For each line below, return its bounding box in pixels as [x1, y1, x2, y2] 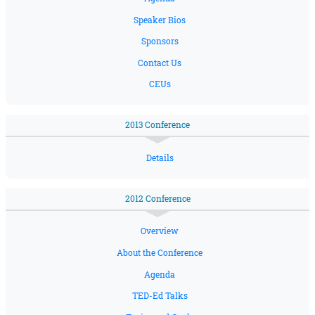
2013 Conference [125, 120, 190, 131]
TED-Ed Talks [131, 290, 188, 302]
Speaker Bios [134, 14, 186, 25]
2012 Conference [124, 193, 191, 204]
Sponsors [141, 36, 179, 47]
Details [146, 152, 174, 163]
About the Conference [117, 247, 202, 258]
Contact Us [138, 57, 181, 68]
